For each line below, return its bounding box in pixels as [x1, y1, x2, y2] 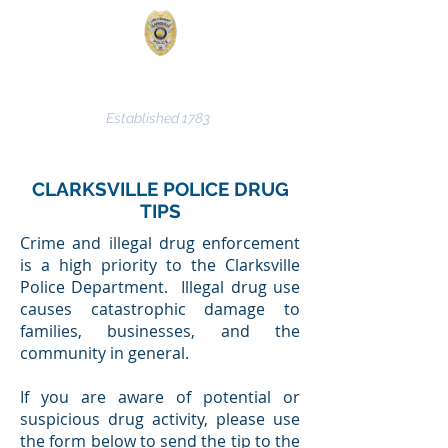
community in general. [20, 342, 189, 364]
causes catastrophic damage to [20, 298, 300, 320]
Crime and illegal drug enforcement [20, 232, 300, 254]
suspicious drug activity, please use [20, 408, 300, 430]
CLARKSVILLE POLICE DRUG [31, 178, 289, 200]
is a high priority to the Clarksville [20, 254, 300, 276]
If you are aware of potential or [20, 386, 300, 408]
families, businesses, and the [20, 320, 300, 342]
